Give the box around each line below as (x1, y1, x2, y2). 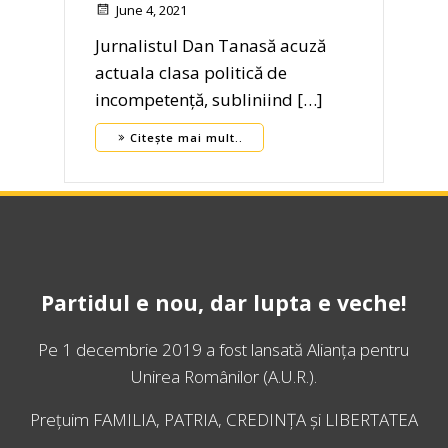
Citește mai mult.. (130, 130, 243, 146)
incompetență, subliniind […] (95, 88, 323, 112)
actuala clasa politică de (95, 61, 287, 85)
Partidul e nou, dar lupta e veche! (41, 288, 407, 318)
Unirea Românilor (130, 365, 259, 389)
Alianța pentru (307, 338, 410, 362)
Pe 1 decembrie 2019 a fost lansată (38, 338, 308, 362)
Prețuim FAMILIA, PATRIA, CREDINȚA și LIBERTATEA (30, 408, 418, 432)
